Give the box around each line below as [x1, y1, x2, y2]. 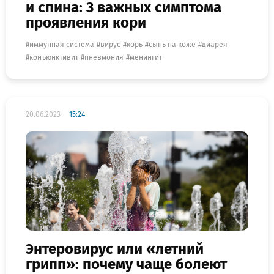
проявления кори [26, 13, 146, 31]
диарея [202, 40, 228, 49]
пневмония [84, 53, 124, 62]
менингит [130, 53, 162, 62]
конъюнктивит [29, 53, 78, 62]
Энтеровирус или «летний [26, 240, 204, 258]
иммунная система [29, 40, 94, 49]
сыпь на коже [149, 40, 196, 49]
